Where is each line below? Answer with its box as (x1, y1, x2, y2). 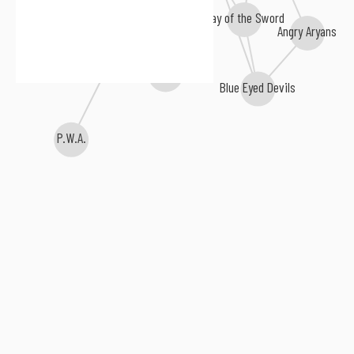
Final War (143, 62, 187, 81)
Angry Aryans (277, 21, 337, 40)
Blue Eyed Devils (219, 77, 296, 95)
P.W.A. (57, 130, 87, 147)
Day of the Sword (203, 8, 284, 26)
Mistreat (97, 37, 136, 55)
